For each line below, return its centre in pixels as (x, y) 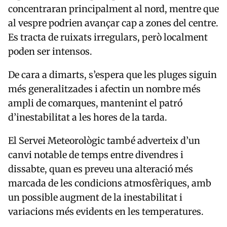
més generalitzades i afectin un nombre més (104, 89)
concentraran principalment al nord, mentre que (113, 9)
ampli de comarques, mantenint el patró (95, 103)
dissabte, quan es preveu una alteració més (101, 169)
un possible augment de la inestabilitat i (95, 198)
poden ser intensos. (50, 52)
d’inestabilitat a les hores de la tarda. (88, 118)
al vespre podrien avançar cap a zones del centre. (113, 23)
